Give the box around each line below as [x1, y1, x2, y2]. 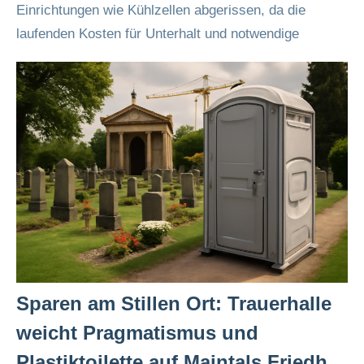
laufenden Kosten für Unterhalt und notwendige [16, 26, 299, 41]
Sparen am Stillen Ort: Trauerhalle [16, 292, 331, 314]
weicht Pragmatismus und [16, 322, 258, 344]
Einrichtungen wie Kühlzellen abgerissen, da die [16, 2, 305, 18]
